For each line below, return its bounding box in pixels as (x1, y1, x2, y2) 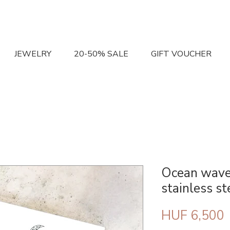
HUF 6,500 (161, 207, 224, 225)
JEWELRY (14, 48, 51, 60)
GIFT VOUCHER (151, 48, 212, 60)
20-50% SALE (74, 48, 128, 60)
